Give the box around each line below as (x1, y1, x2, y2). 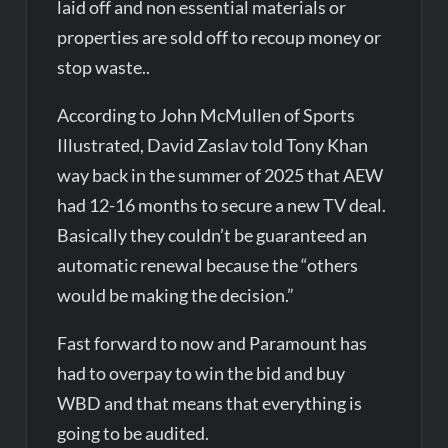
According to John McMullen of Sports (57, 103, 356, 126)
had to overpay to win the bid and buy (57, 361, 346, 384)
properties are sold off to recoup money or (57, 25, 382, 48)
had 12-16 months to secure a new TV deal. (57, 193, 387, 216)
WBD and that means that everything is (57, 391, 363, 414)
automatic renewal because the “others (57, 253, 359, 276)
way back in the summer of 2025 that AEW (57, 163, 384, 186)
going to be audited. (57, 421, 210, 444)
